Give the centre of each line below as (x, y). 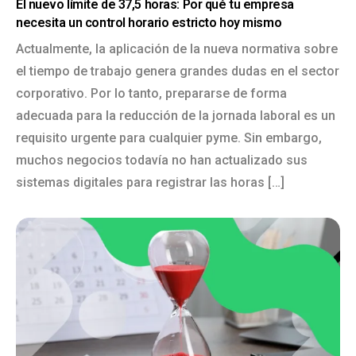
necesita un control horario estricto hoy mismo (149, 23)
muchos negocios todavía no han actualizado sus (162, 160)
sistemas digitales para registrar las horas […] (150, 182)
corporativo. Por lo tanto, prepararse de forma (151, 93)
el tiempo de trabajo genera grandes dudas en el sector (178, 71)
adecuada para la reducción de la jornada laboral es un (176, 116)
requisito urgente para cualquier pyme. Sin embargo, (169, 138)
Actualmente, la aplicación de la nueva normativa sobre (177, 49)
